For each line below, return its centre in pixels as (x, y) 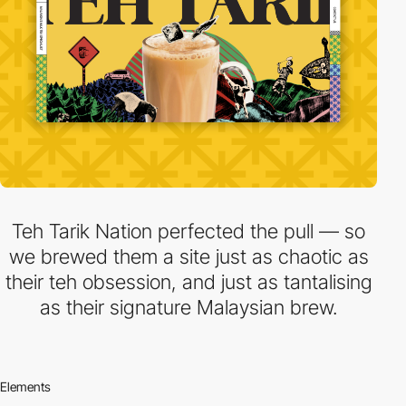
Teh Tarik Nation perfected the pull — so (188, 231)
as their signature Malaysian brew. (188, 307)
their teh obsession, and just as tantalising (188, 282)
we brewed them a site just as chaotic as (188, 256)
